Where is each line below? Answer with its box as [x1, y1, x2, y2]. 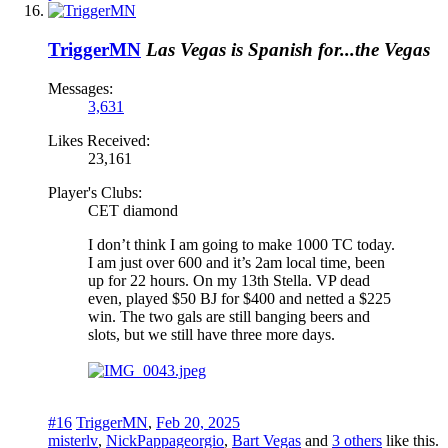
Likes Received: [48, 131, 150, 149]
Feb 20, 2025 [156, 413, 240, 431]
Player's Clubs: [48, 183, 142, 201]
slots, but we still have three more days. [88, 325, 335, 343]
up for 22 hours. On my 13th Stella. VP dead [88, 271, 370, 289]
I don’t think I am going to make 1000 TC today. [88, 235, 395, 253]
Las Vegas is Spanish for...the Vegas [146, 39, 430, 61]
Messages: [48, 79, 113, 97]
